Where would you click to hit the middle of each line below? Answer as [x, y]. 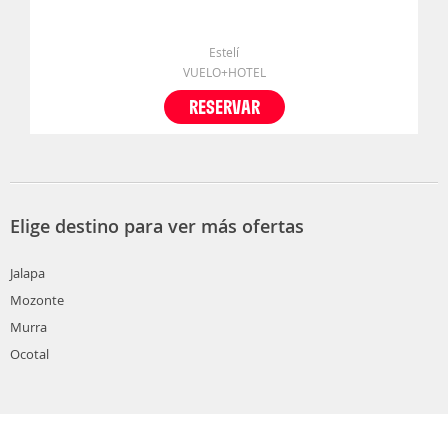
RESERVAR [224, 107]
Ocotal [29, 354]
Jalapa [27, 273]
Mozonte [37, 300]
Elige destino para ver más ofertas [157, 226]
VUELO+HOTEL [224, 72]
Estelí [224, 52]
